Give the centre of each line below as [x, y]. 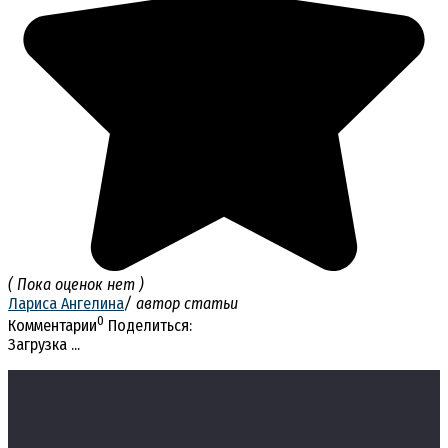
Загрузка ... [44, 345]
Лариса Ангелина [66, 303]
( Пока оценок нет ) [76, 284]
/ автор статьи [181, 303]
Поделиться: [150, 326]
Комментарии [52, 326]
